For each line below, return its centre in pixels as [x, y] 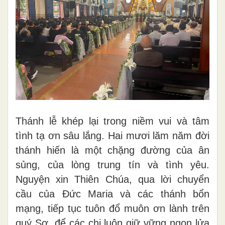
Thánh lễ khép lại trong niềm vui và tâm [113, 121]
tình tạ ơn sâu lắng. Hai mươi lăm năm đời [113, 135]
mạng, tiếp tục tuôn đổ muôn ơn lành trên [113, 208]
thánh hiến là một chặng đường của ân [113, 150]
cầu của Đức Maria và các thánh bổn [113, 194]
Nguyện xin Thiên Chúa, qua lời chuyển [113, 179]
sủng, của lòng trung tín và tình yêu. [113, 164]
